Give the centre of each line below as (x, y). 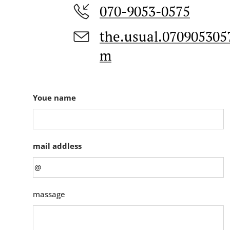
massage (49, 194)
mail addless (57, 146)
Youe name (54, 98)
